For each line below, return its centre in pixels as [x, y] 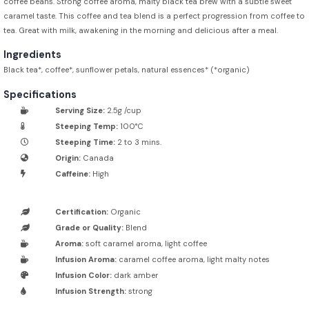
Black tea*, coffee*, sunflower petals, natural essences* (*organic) [127, 70]
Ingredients [32, 55]
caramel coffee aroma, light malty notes [193, 259]
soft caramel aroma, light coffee [145, 243]
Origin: [68, 158]
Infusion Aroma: [86, 259]
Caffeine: [73, 173]
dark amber [135, 275]
